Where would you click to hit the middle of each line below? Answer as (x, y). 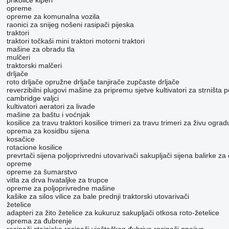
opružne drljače (70, 82)
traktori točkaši (30, 41)
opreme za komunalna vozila (53, 17)
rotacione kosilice (34, 147)
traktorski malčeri (34, 66)
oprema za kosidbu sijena (48, 131)
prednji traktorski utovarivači (144, 197)
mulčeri (18, 58)
